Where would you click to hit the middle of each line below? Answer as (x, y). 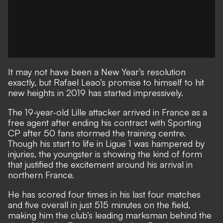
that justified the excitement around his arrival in (100, 164)
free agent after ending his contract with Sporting (105, 122)
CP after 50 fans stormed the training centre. (97, 133)
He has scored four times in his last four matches (104, 194)
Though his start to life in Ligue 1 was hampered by (106, 143)
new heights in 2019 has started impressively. (96, 93)
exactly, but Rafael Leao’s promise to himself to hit (106, 82)
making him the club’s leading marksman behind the (110, 215)
